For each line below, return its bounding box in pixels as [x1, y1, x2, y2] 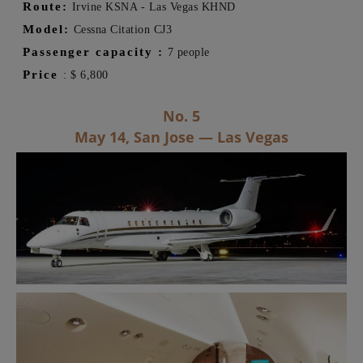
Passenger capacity [23, 45, 153, 58]
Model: [23, 22, 70, 36]
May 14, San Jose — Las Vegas [75, 126, 288, 147]
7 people [164, 45, 210, 58]
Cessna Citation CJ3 [70, 23, 172, 36]
